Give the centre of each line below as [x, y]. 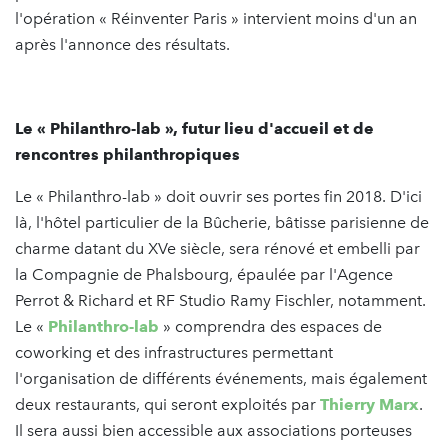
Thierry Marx [369, 405]
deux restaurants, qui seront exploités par [167, 405]
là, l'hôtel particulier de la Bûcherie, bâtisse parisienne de [222, 223]
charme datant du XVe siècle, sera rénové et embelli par [217, 249]
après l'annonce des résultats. [122, 45]
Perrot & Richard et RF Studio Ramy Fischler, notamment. [220, 301]
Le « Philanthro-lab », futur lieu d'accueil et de [194, 129]
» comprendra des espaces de [270, 327]
